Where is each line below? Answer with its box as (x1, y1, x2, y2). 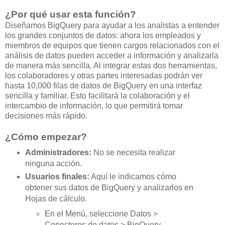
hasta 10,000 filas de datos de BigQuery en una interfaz (5, 81, 202, 90)
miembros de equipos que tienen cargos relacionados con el (5, 41, 219, 50)
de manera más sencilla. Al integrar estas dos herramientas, (5, 61, 217, 70)
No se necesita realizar (91, 148, 175, 157)
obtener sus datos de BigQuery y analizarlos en (25, 183, 193, 192)
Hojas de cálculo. (25, 194, 89, 203)
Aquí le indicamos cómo (89, 172, 176, 181)
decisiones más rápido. (5, 111, 87, 121)
